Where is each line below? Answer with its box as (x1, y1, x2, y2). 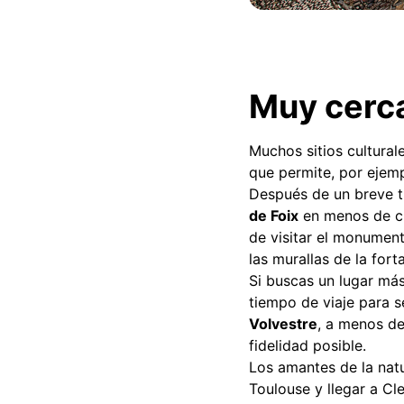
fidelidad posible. (249, 336, 366, 354)
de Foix (249, 207, 298, 225)
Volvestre (249, 315, 317, 333)
